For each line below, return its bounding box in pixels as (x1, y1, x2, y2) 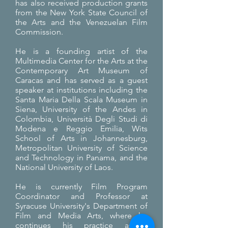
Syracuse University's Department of (15, 201, 148, 211)
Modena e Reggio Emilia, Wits (15, 124, 148, 133)
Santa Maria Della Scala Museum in (15, 95, 148, 104)
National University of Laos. (15, 162, 113, 172)
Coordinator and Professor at (15, 191, 148, 201)
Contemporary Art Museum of (15, 66, 148, 75)
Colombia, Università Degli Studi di (15, 114, 148, 124)
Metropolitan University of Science (15, 143, 148, 153)
